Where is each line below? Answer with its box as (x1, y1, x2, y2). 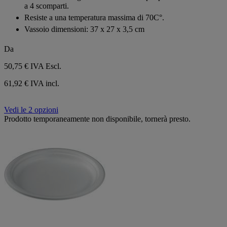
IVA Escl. (30, 62, 61, 71)
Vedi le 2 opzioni (4, 105, 58, 115)
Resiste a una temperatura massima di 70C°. (24, 13, 164, 22)
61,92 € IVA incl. (4, 79, 59, 88)
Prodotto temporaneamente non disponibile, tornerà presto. (4, 115, 191, 124)
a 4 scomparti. (24, 2, 69, 11)
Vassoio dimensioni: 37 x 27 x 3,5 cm (24, 25, 144, 34)
